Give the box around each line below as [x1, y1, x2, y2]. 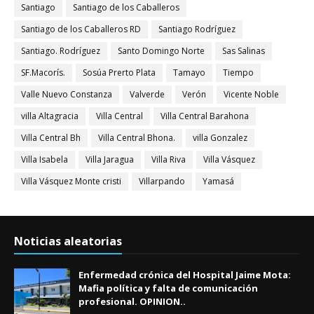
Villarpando [139, 175, 185, 187]
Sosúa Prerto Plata [83, 66, 156, 78]
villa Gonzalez [193, 131, 247, 144]
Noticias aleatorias [14, 233, 122, 249]
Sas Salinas [222, 44, 265, 57]
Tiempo [223, 66, 254, 78]
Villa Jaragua [86, 153, 134, 165]
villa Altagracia [21, 109, 78, 122]
